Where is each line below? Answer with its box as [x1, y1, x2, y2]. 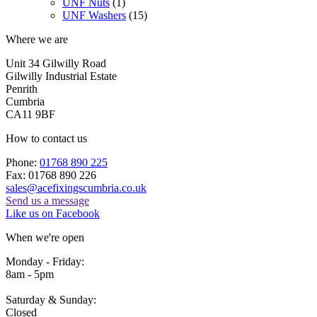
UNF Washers [62, 9, 126, 22]
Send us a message [6, 195, 89, 207]
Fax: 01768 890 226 [6, 169, 96, 182]
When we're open [6, 231, 84, 244]
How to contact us [6, 132, 87, 145]
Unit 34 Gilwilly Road [6, 57, 106, 70]
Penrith [6, 83, 38, 96]
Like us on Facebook [6, 207, 100, 220]
